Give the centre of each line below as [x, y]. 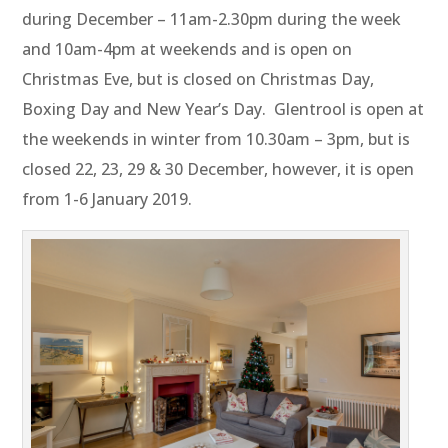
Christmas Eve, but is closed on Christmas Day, [198, 79]
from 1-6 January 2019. [107, 199]
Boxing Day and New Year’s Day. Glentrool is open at [223, 109]
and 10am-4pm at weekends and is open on [187, 49]
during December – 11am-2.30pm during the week [212, 19]
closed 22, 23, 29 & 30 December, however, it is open [218, 169]
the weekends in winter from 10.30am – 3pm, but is [216, 139]
